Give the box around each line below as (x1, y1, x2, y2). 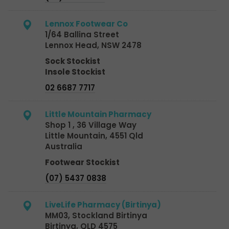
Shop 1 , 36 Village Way (45, 119, 136, 130)
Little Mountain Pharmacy (45, 108, 151, 120)
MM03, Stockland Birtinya (45, 210, 147, 221)
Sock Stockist (45, 55, 100, 66)
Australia (45, 141, 82, 152)
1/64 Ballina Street (45, 29, 119, 40)
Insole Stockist (45, 66, 105, 77)
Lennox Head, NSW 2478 (45, 39, 142, 51)
